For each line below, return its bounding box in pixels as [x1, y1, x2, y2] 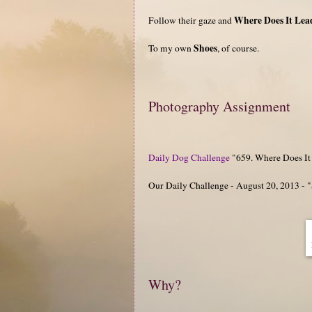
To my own [148, 41, 194, 54]
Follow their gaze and [148, 13, 234, 26]
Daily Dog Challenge [148, 150, 230, 164]
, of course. [217, 41, 259, 54]
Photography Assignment [148, 96, 290, 116]
